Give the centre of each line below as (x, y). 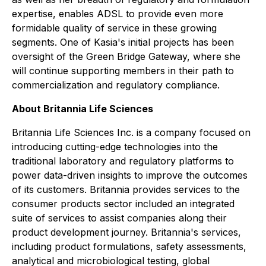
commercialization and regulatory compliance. (116, 85)
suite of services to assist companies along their (119, 218)
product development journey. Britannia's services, (126, 232)
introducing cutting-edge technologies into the (115, 147)
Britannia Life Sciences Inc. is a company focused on (131, 132)
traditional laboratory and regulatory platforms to (123, 161)
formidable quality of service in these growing (114, 28)
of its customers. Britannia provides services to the (126, 189)
